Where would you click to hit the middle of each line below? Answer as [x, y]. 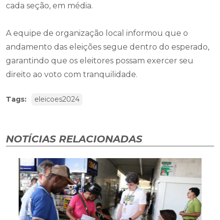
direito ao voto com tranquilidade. [72, 75]
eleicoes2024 [57, 99]
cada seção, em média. [49, 6]
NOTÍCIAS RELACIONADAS [74, 139]
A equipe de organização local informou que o [97, 33]
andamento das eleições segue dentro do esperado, [108, 47]
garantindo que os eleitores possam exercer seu [100, 61]
